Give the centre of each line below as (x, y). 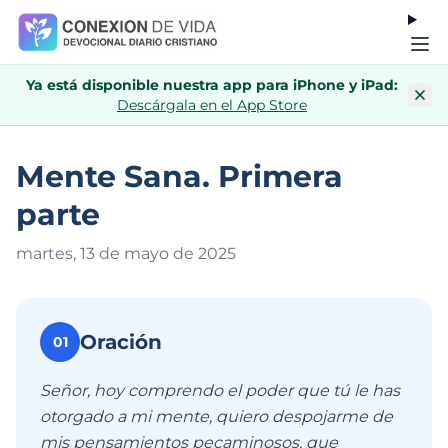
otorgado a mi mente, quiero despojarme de (216, 416)
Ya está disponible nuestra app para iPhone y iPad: (212, 85)
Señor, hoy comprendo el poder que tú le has (220, 390)
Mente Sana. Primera (179, 176)
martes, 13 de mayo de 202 (121, 253)
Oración (121, 342)
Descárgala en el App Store (212, 105)
